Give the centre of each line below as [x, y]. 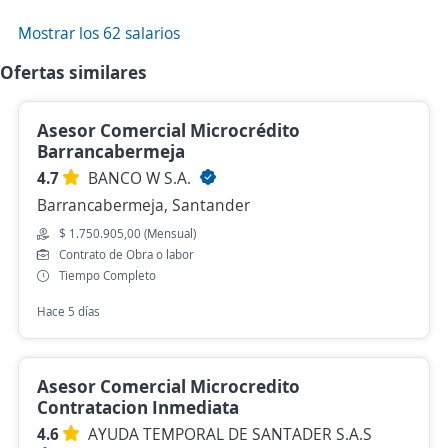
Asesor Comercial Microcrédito [168, 130]
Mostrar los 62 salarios [99, 33]
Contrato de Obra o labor [126, 255]
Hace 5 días [68, 312]
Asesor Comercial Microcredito [168, 386]
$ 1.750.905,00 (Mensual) [127, 234]
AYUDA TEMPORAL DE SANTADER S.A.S [230, 434]
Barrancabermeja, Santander [143, 205]
